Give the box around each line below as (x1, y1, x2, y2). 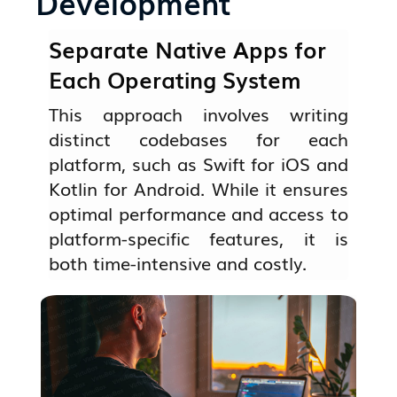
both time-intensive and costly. (49, 249, 307, 276)
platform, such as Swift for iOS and (49, 150, 348, 177)
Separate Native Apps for (49, 33, 327, 66)
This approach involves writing (49, 100, 348, 128)
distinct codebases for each (49, 125, 348, 152)
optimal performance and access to (49, 199, 348, 227)
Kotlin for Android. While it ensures (49, 175, 348, 202)
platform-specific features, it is (49, 224, 348, 252)
